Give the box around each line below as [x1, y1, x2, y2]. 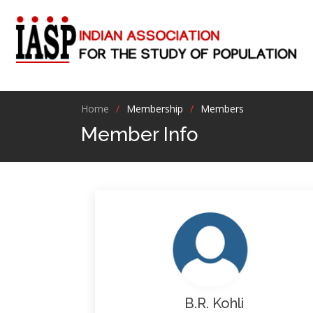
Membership [126, 102, 183, 115]
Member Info [80, 123, 198, 146]
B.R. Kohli [177, 295, 244, 312]
